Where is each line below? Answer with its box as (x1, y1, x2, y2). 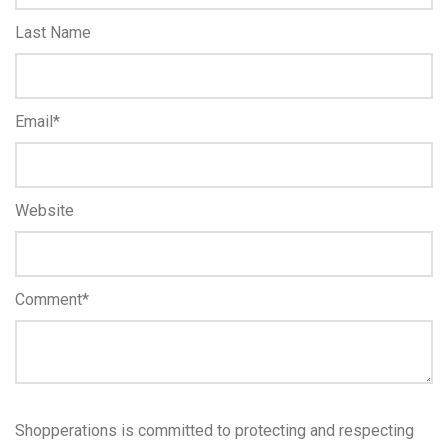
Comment (15, 290, 82, 309)
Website (15, 201, 74, 220)
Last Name (15, 23, 91, 42)
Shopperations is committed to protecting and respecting (15, 421, 414, 440)
